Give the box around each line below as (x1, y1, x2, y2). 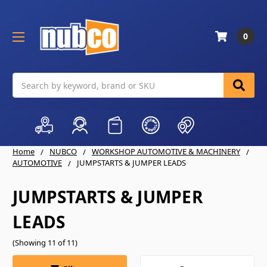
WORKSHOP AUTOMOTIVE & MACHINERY (92, 146, 240, 157)
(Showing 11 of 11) (13, 237, 77, 248)
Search (13, 73, 40, 85)
